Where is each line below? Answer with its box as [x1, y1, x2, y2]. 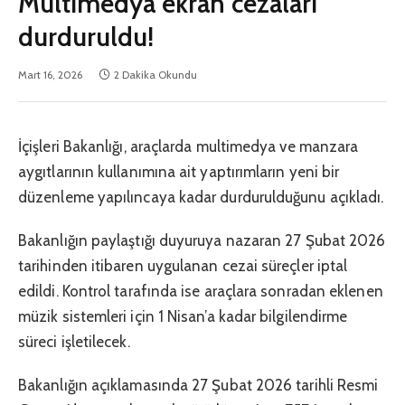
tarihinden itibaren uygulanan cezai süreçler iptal [18, 257, 348, 276]
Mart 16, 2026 [18, 67, 82, 81]
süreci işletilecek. [18, 333, 130, 352]
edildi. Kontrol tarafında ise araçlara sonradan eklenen [18, 282, 383, 301]
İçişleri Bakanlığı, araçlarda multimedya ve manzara [18, 137, 359, 155]
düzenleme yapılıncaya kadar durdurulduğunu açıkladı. [18, 187, 384, 206]
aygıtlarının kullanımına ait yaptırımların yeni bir [18, 162, 340, 181]
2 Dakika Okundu [114, 67, 197, 81]
